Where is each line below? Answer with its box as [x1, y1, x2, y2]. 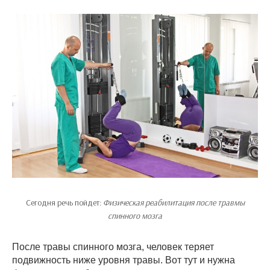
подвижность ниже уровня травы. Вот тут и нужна [12, 255, 235, 266]
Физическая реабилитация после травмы [102, 197, 245, 209]
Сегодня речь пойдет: [25, 197, 103, 209]
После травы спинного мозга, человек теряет [12, 242, 214, 253]
